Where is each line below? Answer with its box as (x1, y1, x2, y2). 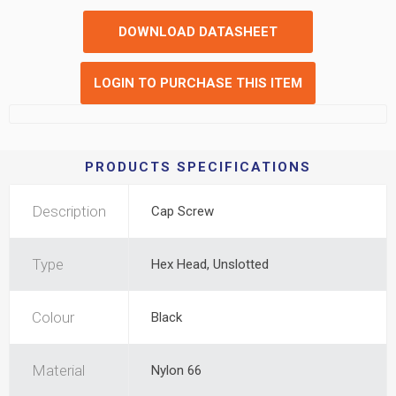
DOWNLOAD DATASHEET (118, 24, 278, 40)
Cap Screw (151, 203, 214, 219)
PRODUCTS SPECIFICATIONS (85, 159, 311, 175)
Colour (32, 308, 74, 326)
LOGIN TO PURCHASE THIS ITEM (94, 75, 302, 91)
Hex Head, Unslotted (151, 256, 269, 272)
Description (32, 202, 106, 220)
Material (32, 362, 85, 379)
